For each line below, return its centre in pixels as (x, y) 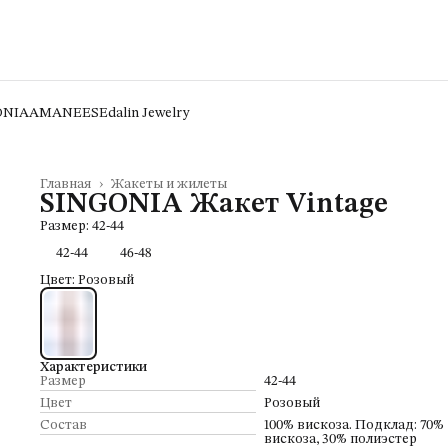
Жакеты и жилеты (169, 184)
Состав (63, 425)
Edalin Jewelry (144, 113)
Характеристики (93, 367)
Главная (65, 184)
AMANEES (64, 113)
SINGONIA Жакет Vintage (214, 205)
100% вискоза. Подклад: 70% (354, 425)
